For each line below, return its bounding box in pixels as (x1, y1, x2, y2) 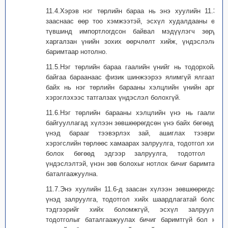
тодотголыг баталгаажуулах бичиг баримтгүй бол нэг (46, 216, 222, 223)
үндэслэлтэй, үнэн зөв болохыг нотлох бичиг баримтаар (46, 160, 222, 167)
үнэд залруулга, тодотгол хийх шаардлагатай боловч (46, 195, 222, 203)
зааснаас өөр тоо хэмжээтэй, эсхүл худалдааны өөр (46, 17, 222, 25)
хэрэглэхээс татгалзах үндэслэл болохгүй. (46, 94, 181, 101)
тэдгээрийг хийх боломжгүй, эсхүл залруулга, (46, 206, 222, 213)
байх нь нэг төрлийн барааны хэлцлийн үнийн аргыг (46, 83, 222, 91)
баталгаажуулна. (46, 170, 98, 178)
